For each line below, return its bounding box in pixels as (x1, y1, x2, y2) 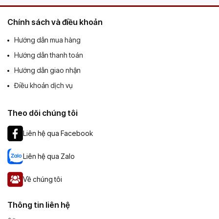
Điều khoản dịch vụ (14, 81, 73, 89)
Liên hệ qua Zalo (23, 152, 75, 161)
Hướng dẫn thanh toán (14, 50, 83, 59)
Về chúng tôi (23, 175, 62, 184)
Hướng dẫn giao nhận (14, 66, 81, 74)
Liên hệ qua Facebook (23, 129, 93, 138)
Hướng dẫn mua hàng (14, 35, 81, 44)
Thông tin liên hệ (7, 199, 70, 210)
